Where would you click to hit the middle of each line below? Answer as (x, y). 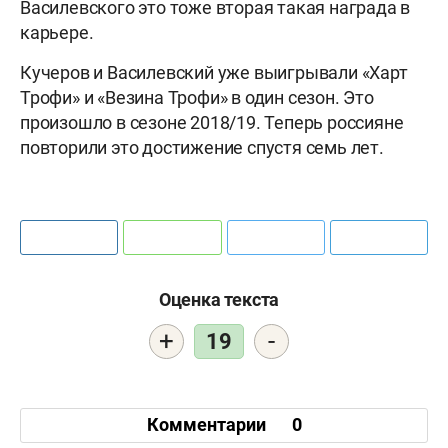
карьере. (57, 32)
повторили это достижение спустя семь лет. (202, 147)
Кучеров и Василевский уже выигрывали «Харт (214, 72)
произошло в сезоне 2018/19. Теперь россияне (212, 122)
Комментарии (208, 425)
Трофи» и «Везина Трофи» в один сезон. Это (197, 97)
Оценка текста (219, 299)
